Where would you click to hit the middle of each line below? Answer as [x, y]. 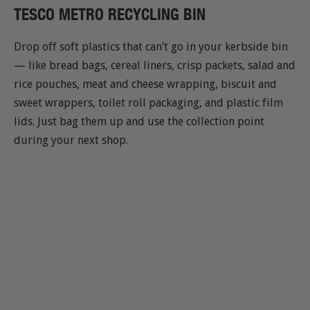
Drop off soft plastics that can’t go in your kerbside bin [151, 47]
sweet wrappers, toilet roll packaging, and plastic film [148, 103]
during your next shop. [71, 140]
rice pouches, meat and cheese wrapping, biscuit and [145, 84]
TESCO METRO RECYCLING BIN [110, 14]
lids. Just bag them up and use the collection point [139, 122]
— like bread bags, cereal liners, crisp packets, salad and [155, 66]
